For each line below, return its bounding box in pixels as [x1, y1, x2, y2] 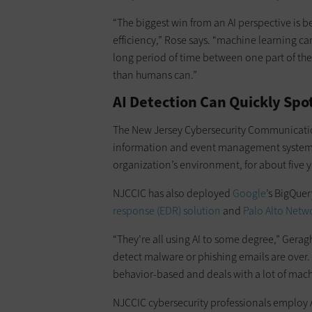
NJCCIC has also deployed [113, 186, 233, 201]
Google [233, 186, 266, 201]
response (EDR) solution [113, 203, 221, 219]
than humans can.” [113, 68, 197, 83]
